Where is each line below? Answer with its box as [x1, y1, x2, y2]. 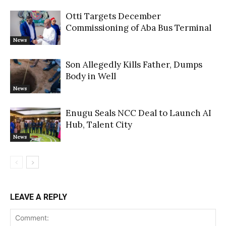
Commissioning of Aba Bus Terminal [66, 22, 211, 33]
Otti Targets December [66, 10, 161, 22]
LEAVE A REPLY [10, 192, 67, 202]
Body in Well [66, 70, 116, 82]
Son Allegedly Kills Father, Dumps [66, 59, 202, 70]
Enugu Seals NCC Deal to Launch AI [66, 107, 211, 119]
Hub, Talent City [66, 119, 132, 130]
